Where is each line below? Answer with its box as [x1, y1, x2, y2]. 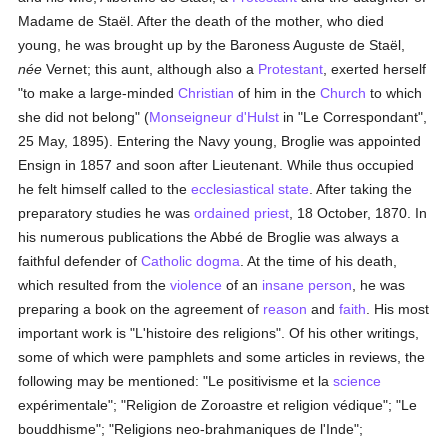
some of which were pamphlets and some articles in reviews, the [18, 349, 426, 365]
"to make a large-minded [18, 85, 179, 101]
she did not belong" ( [18, 109, 150, 125]
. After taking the [309, 181, 413, 197]
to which [366, 85, 423, 101]
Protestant [258, 61, 324, 77]
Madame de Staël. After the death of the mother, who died [18, 13, 385, 29]
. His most [366, 301, 430, 317]
